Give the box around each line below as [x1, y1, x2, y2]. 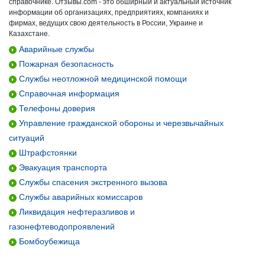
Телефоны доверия [17, 104, 95, 113]
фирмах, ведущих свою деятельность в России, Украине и [9, 19, 203, 27]
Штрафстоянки [17, 148, 77, 157]
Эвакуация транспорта [17, 163, 107, 172]
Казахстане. [9, 30, 50, 38]
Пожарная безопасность [17, 59, 114, 69]
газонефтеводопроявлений [9, 222, 115, 231]
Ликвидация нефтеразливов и [17, 207, 135, 216]
